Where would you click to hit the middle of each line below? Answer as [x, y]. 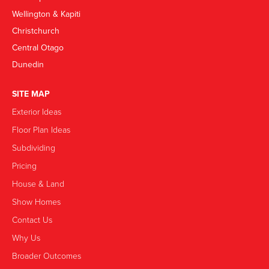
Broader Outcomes [47, 256]
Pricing [24, 166]
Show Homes [36, 202]
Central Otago [38, 48]
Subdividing [34, 148]
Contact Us [32, 220]
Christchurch [36, 31]
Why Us [26, 238]
